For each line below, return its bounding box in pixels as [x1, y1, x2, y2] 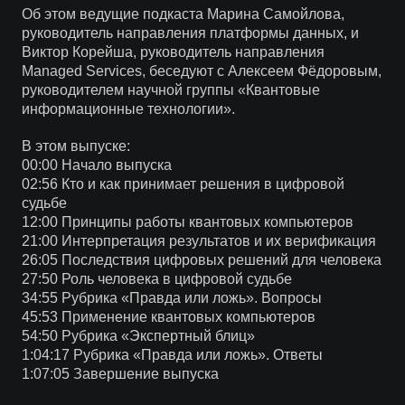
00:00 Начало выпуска [21, 157, 172, 173]
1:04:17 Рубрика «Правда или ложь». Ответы [21, 347, 323, 363]
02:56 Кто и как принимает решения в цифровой [21, 176, 344, 192]
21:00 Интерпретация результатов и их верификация [21, 233, 376, 249]
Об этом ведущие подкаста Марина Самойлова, [21, 6, 344, 22]
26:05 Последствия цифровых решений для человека [21, 252, 381, 268]
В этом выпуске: [21, 138, 130, 154]
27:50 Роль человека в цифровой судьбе [21, 271, 292, 287]
